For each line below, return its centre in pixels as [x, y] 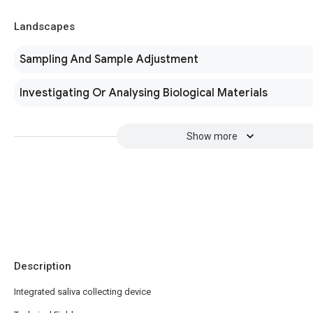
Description [43, 266]
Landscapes [44, 27]
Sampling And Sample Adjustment [109, 59]
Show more [212, 136]
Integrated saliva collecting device [82, 292]
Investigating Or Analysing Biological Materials [144, 93]
